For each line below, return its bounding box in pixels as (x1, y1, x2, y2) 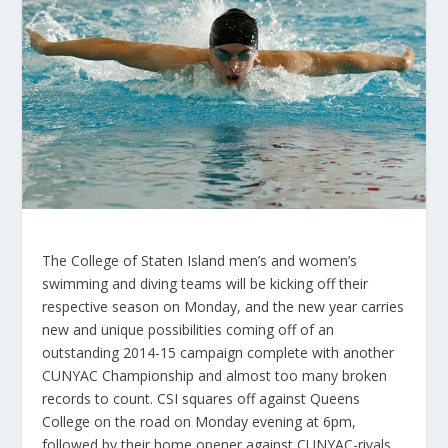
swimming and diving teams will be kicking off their (42, 273, 369, 293)
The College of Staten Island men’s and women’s (42, 250, 358, 270)
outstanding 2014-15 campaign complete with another (42, 342, 395, 362)
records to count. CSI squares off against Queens (42, 388, 361, 408)
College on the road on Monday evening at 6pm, (42, 411, 357, 431)
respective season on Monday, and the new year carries (42, 296, 405, 316)
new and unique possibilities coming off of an (42, 319, 335, 339)
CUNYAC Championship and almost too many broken (42, 365, 388, 385)
